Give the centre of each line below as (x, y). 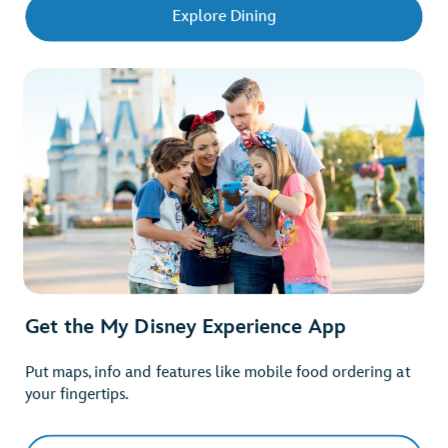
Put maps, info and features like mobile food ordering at (217, 373)
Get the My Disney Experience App (186, 327)
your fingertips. (77, 395)
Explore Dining (224, 16)
